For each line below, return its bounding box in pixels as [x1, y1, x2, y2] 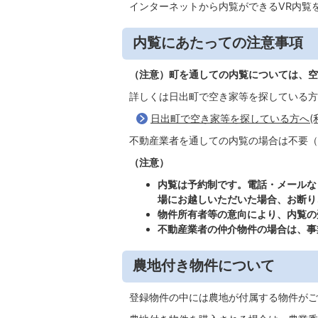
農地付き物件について [133, 256, 275, 274]
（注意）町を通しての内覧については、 [129, 67, 308, 80]
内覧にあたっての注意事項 [133, 33, 303, 51]
